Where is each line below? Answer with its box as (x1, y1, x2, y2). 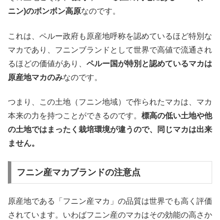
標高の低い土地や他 (141, 111, 212, 120)
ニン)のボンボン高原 (8, 7, 81, 16)
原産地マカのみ (8, 73, 63, 82)
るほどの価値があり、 (8, 59, 86, 68)
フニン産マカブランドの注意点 (16, 167, 140, 178)
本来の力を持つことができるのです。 (8, 111, 141, 120)
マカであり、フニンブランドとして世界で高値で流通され (8, 45, 212, 54)
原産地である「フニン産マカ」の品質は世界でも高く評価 (8, 197, 212, 206)
